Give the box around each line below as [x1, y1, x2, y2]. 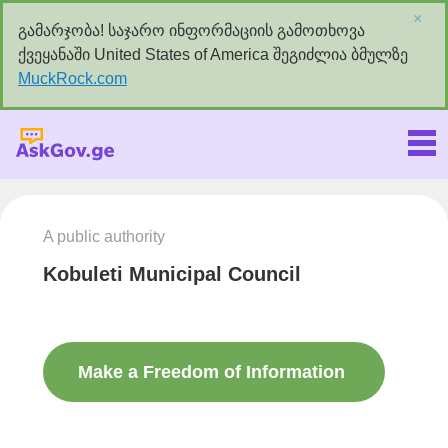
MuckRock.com [18, 70, 127, 87]
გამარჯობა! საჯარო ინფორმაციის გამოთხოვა [18, 22, 365, 39]
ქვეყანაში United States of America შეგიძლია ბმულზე [18, 46, 408, 63]
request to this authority [78, 422, 284, 443]
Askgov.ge [165, 134, 284, 161]
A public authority [43, 228, 165, 246]
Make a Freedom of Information [78, 362, 345, 383]
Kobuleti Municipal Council [43, 263, 301, 286]
